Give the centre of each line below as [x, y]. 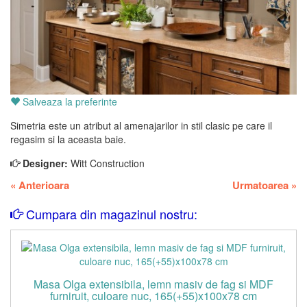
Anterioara [42, 185]
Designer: [45, 163]
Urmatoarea [262, 185]
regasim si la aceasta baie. [68, 139]
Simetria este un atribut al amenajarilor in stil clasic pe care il [141, 125]
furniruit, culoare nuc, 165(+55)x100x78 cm [153, 295]
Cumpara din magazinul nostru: [110, 213]
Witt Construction [108, 163]
